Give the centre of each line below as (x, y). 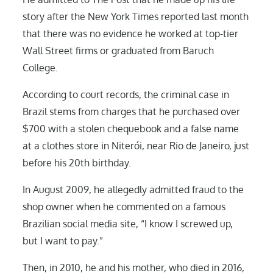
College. (41, 67)
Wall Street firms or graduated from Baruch (119, 50)
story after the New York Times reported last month (136, 16)
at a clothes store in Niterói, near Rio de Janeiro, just (136, 145)
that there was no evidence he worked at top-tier (131, 33)
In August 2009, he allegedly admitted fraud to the (133, 189)
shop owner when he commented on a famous (124, 206)
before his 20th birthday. (77, 162)
